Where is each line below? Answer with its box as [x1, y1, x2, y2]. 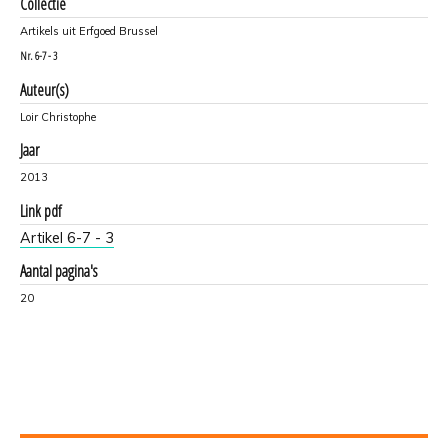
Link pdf [20, 199, 61, 222]
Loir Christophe [20, 109, 96, 124]
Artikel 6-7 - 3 [20, 228, 114, 247]
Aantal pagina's [20, 259, 97, 282]
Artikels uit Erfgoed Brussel [20, 23, 158, 38]
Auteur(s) [20, 78, 69, 101]
